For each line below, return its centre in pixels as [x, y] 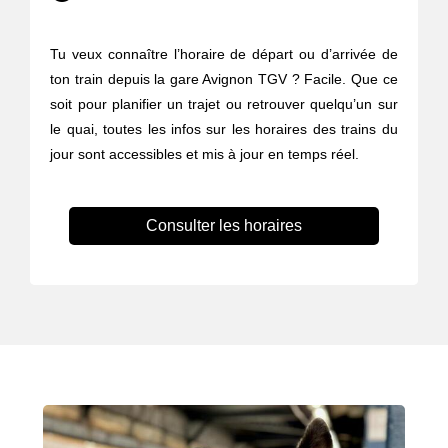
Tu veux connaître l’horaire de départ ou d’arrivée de [224, 54]
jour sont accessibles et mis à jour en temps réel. [205, 154]
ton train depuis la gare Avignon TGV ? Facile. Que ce [224, 79]
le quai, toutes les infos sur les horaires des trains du [224, 129]
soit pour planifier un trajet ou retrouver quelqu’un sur [224, 104]
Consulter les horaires [223, 226]
